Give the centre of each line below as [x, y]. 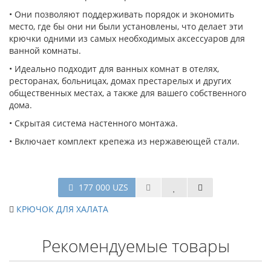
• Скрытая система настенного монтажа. [93, 123]
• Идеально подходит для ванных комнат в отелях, [114, 69]
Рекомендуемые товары [135, 246]
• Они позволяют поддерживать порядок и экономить [122, 15]
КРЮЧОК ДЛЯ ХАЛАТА [62, 209]
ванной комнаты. [45, 51]
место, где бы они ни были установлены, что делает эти [126, 27]
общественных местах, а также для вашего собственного [128, 93]
